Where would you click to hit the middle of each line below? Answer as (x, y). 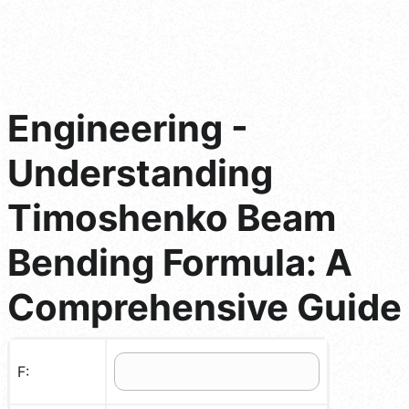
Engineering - (128, 128)
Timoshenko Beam (172, 217)
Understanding (140, 173)
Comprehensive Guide (204, 307)
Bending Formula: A (180, 262)
